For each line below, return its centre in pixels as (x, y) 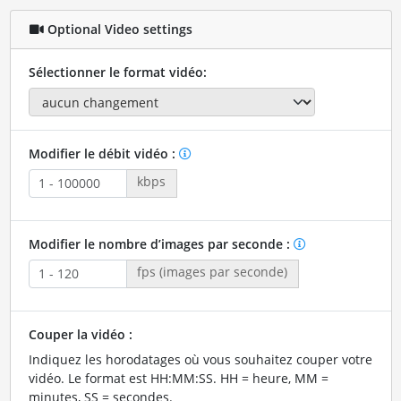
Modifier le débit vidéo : (103, 153)
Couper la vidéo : (80, 334)
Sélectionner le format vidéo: (117, 72)
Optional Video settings (118, 29)
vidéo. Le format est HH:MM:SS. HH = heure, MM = (178, 378)
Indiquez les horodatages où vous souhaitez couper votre (200, 359)
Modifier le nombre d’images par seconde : (161, 243)
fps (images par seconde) (212, 271)
